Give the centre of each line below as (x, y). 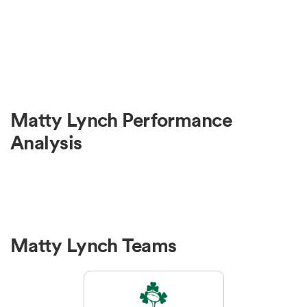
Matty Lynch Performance (121, 120)
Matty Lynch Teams (94, 245)
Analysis (46, 143)
